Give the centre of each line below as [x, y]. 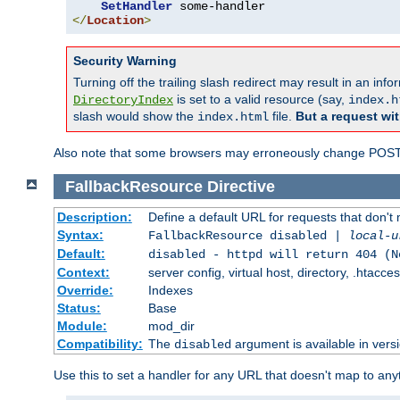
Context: [83, 273]
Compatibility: [100, 344]
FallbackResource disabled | [248, 236]
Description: [94, 217]
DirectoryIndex [123, 100]
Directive [241, 186]
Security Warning [125, 61]
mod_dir [171, 326]
